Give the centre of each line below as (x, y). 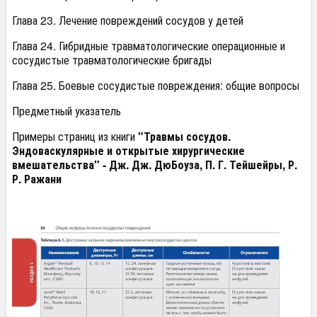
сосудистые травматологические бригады (112, 60)
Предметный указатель (67, 111)
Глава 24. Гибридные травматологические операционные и (149, 46)
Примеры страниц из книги (75, 137)
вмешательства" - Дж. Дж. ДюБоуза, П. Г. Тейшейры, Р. (155, 165)
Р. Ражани (37, 179)
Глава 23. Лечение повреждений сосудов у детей (128, 21)
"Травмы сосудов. (184, 137)
